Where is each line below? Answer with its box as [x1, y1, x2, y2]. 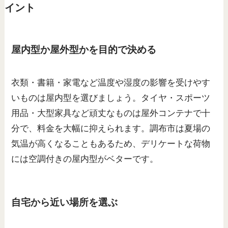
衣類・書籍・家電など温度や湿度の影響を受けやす [11, 78, 211, 88]
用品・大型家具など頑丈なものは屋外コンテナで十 [11, 108, 211, 119]
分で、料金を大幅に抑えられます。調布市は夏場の [11, 124, 211, 134]
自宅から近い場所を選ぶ [11, 196, 118, 208]
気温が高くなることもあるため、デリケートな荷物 [11, 139, 211, 149]
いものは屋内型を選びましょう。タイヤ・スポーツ [11, 93, 211, 103]
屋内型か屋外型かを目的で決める [11, 44, 157, 55]
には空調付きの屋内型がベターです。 [11, 154, 159, 164]
